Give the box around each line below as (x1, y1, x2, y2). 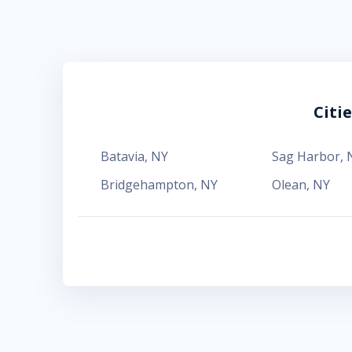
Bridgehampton (101, 176, 194, 193)
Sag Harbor (271, 148, 340, 165)
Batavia (101, 148, 145, 165)
